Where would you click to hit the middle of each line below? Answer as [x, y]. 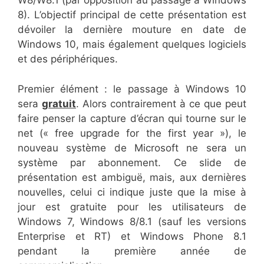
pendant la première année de [132, 251]
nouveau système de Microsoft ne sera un [132, 148]
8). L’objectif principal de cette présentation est [132, 15]
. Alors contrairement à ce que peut [161, 103]
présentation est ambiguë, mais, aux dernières [132, 177]
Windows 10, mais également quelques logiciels [132, 44]
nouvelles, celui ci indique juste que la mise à [132, 192]
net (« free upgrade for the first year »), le [132, 133]
